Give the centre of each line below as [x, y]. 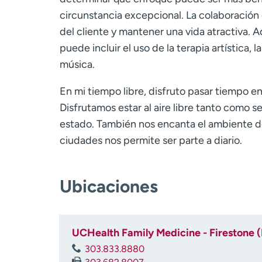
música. [77, 64]
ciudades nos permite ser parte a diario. [151, 140]
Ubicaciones [109, 186]
